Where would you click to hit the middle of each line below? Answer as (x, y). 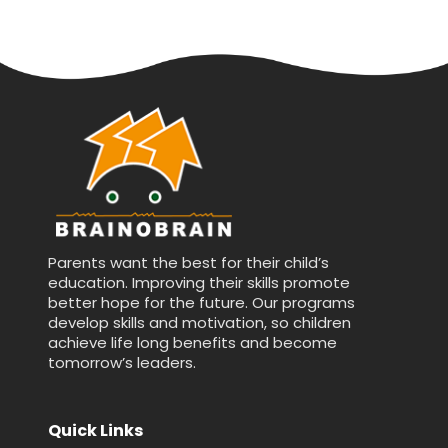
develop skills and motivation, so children (199, 322)
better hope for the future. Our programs (201, 302)
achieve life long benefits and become (192, 342)
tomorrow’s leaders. (122, 362)
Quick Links (95, 430)
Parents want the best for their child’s (188, 262)
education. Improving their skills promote (199, 282)
